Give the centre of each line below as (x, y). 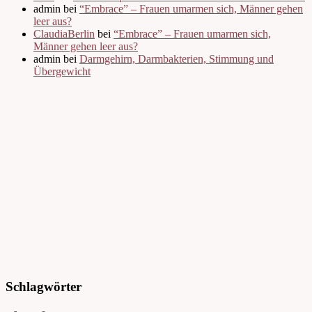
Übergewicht (62, 72)
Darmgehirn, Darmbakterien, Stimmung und (177, 59)
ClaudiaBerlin (64, 34)
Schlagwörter (44, 286)
